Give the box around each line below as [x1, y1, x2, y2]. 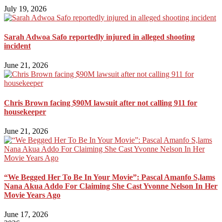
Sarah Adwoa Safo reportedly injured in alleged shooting [4, 33, 195, 42]
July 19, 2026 [4, 4, 47, 13]
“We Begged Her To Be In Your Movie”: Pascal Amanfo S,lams [4, 173, 215, 182]
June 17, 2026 [4, 210, 48, 219]
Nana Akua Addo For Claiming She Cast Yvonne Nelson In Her [4, 182, 218, 191]
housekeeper [4, 107, 46, 116]
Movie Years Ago [4, 191, 60, 200]
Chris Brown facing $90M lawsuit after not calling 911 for [4, 98, 197, 107]
